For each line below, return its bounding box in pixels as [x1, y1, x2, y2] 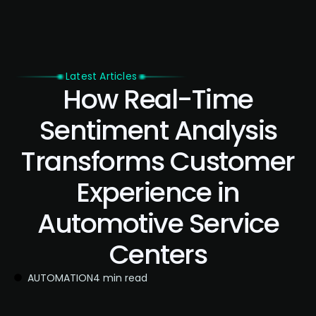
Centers [109, 235, 207, 273]
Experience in [76, 173, 240, 211]
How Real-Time [63, 80, 253, 118]
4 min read [93, 270, 147, 285]
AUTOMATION [28, 270, 93, 285]
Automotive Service [37, 204, 279, 242]
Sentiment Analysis [39, 111, 277, 149]
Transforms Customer [21, 142, 295, 180]
